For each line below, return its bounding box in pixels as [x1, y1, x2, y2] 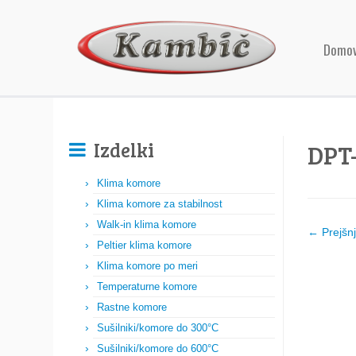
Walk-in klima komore [97, 219, 196, 230]
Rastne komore [97, 301, 167, 313]
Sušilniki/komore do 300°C [97, 322, 219, 334]
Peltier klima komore [97, 239, 192, 251]
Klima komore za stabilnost [97, 198, 222, 210]
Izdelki [94, 137, 154, 163]
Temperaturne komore [97, 281, 197, 292]
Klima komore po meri [97, 260, 198, 272]
